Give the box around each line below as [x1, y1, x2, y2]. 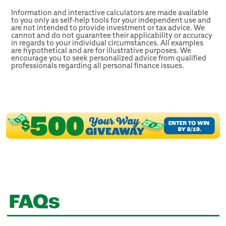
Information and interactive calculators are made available [11, 9, 208, 17]
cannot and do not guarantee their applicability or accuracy [11, 32, 212, 40]
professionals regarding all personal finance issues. [11, 62, 184, 70]
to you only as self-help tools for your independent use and [11, 17, 211, 25]
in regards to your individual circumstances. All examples [11, 39, 203, 47]
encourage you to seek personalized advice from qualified [11, 54, 206, 63]
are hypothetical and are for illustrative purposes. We [11, 47, 191, 55]
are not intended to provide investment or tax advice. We [11, 24, 205, 32]
